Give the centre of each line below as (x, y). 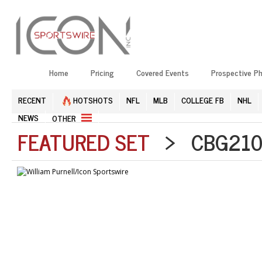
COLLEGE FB (203, 99)
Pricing (102, 72)
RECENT (32, 99)
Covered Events (163, 72)
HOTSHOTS (92, 99)
